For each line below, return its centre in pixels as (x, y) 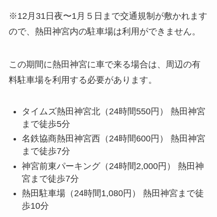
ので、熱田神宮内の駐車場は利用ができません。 (104, 32)
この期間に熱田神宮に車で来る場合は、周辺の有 (104, 65)
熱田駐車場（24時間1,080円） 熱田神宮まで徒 (113, 194)
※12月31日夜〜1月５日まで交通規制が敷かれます (108, 16)
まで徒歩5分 (46, 124)
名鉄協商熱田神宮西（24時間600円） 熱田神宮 (113, 139)
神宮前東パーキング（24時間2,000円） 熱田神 (113, 166)
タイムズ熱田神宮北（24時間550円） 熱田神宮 (113, 111)
